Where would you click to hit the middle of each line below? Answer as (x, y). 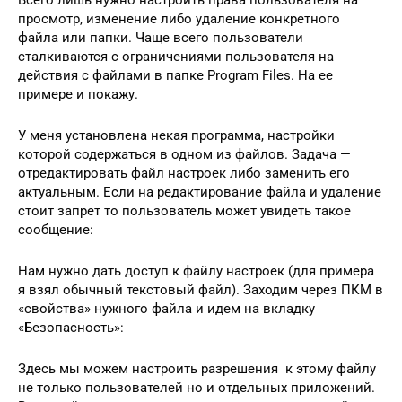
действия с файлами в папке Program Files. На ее (175, 75)
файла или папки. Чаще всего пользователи (161, 37)
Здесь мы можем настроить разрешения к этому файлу (197, 368)
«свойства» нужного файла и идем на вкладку (166, 308)
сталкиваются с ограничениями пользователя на (176, 56)
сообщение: (56, 229)
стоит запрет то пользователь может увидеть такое (184, 210)
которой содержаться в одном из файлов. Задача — (184, 154)
